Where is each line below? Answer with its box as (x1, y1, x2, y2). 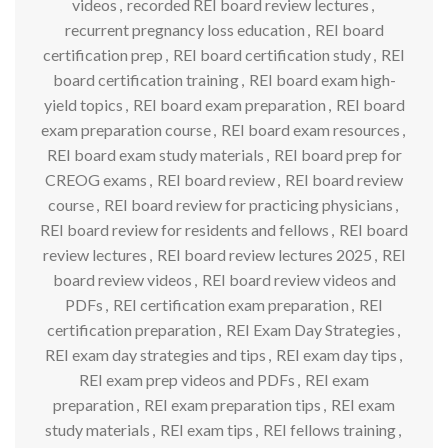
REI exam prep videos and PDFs (79, 369, 295, 389)
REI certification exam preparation (113, 294, 349, 314)
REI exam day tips (275, 344, 397, 364)
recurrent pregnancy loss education (64, 19, 305, 39)
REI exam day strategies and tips (44, 344, 266, 364)
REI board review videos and (201, 269, 396, 289)
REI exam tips (160, 419, 253, 439)
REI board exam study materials (46, 144, 264, 164)
